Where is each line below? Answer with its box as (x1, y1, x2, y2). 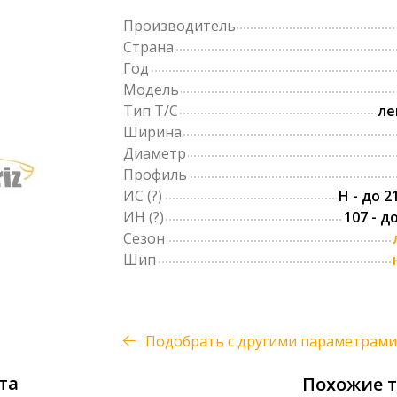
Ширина (123, 122, 182, 143)
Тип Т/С (123, 101, 178, 121)
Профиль (123, 165, 187, 185)
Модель (123, 80, 179, 100)
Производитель (123, 16, 236, 36)
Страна (123, 37, 174, 58)
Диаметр (123, 144, 186, 164)
